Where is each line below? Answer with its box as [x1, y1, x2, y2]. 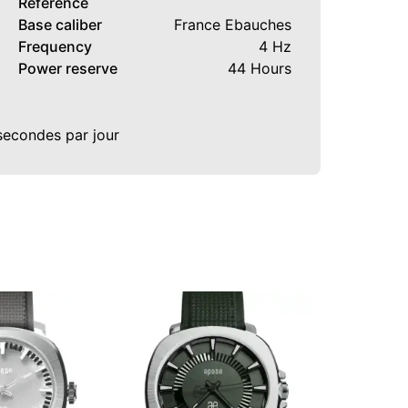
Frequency [18, 36, 92, 56]
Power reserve [18, 58, 117, 77]
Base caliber [18, 15, 102, 34]
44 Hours [228, 58, 291, 77]
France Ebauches [174, 15, 291, 34]
